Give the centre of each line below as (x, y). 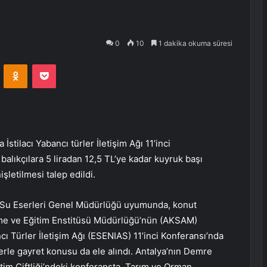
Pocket (68, 64)
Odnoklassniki (52, 64)
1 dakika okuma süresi (195, 43)
